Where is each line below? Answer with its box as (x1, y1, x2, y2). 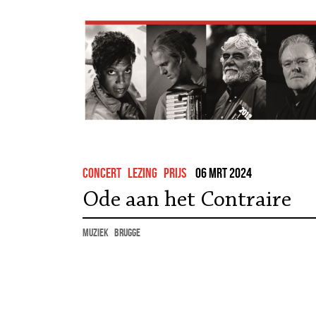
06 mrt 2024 (195, 165, 252, 181)
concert (83, 165, 121, 181)
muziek (83, 226, 109, 238)
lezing (128, 165, 157, 181)
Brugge (114, 226, 140, 238)
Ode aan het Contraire (83, 189, 291, 212)
